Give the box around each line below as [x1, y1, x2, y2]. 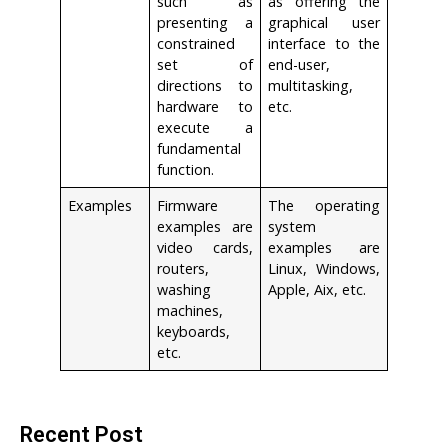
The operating [268, 195, 380, 215]
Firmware [157, 195, 219, 215]
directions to [157, 75, 253, 95]
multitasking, [268, 75, 354, 95]
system [268, 216, 317, 236]
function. [157, 159, 215, 179]
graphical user [268, 12, 380, 32]
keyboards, [157, 321, 231, 341]
